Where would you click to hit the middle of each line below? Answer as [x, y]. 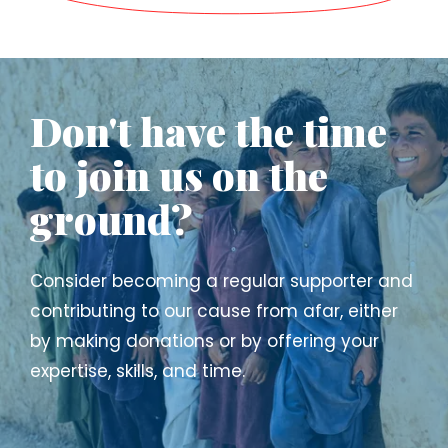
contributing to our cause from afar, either [214, 310]
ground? [111, 218]
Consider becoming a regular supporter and [221, 280]
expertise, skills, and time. [137, 370]
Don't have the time [208, 130]
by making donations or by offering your [204, 340]
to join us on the [179, 174]
